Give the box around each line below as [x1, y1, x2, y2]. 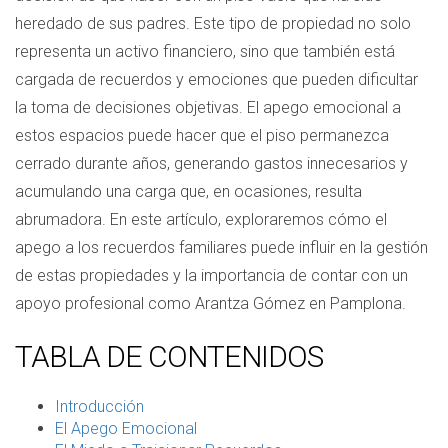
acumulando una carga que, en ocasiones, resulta [15, 182, 362, 201]
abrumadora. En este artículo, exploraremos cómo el [15, 210, 387, 229]
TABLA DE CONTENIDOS [15, 339, 323, 374]
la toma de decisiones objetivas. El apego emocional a [15, 98, 401, 117]
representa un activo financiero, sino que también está [15, 42, 395, 61]
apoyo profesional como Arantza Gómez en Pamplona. [15, 294, 406, 313]
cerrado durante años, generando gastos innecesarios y [15, 154, 408, 173]
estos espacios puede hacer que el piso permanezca [15, 126, 389, 145]
